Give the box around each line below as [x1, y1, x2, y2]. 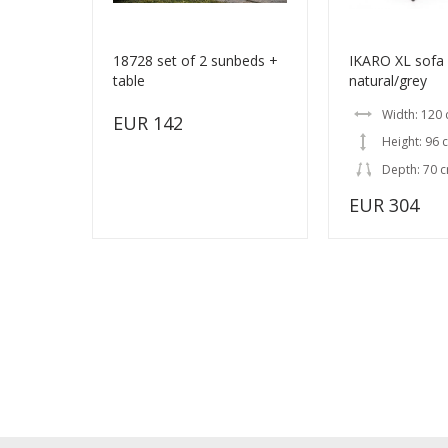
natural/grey [349, 71, 427, 91]
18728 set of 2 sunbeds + [113, 51, 278, 71]
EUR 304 [349, 193, 419, 218]
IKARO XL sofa [349, 51, 444, 71]
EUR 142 [113, 111, 183, 136]
